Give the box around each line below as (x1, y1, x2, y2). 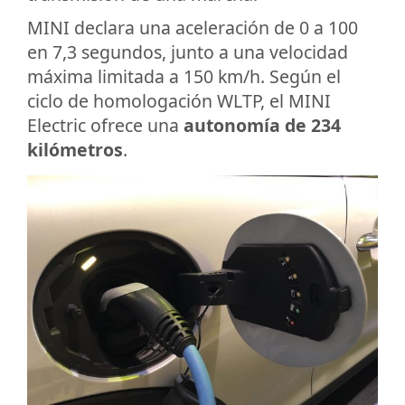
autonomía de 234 (184, 113, 341, 138)
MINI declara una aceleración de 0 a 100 (27, 15, 358, 41)
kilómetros (27, 137, 123, 163)
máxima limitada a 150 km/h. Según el (27, 64, 341, 89)
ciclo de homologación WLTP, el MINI (27, 89, 331, 114)
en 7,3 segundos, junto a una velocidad (27, 40, 348, 65)
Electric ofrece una (27, 113, 184, 138)
